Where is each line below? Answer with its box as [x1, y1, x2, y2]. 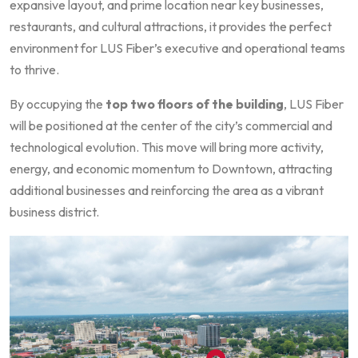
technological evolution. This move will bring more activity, [10, 138, 324, 155]
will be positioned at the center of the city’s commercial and [10, 117, 332, 133]
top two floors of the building [105, 95, 284, 112]
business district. [10, 203, 99, 220]
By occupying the [10, 95, 105, 112]
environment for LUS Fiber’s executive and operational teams [10, 39, 345, 56]
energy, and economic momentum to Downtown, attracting [10, 160, 332, 177]
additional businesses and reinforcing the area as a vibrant [10, 181, 324, 198]
